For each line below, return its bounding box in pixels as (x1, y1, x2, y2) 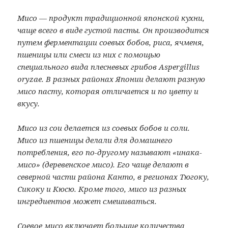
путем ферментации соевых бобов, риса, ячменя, (17, 37, 205, 47)
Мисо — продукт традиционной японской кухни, (17, 12, 205, 23)
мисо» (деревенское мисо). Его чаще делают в (17, 159, 189, 169)
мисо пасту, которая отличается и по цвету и (17, 85, 199, 96)
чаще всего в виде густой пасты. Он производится (17, 24, 210, 35)
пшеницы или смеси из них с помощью (17, 49, 161, 60)
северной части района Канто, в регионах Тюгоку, (17, 171, 210, 182)
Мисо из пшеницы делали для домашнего (17, 134, 173, 145)
